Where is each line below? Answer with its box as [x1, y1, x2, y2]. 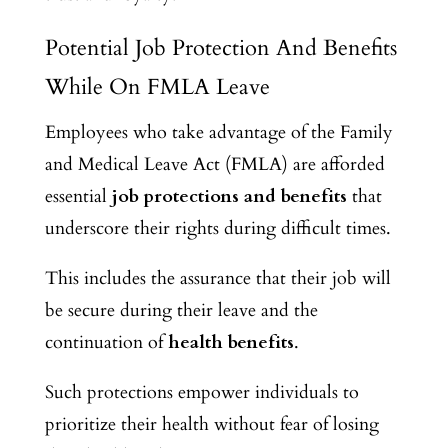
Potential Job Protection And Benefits [44, 32, 397, 63]
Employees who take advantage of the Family [44, 119, 393, 145]
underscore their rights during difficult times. [44, 215, 391, 241]
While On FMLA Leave [44, 71, 270, 102]
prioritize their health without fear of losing [44, 411, 379, 437]
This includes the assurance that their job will [44, 265, 391, 291]
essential [44, 183, 112, 209]
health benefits [167, 329, 294, 355]
